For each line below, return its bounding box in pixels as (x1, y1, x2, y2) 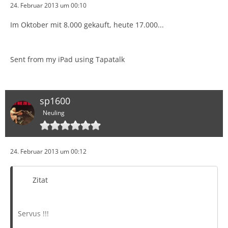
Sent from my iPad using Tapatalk (10, 54, 125, 64)
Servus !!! (18, 208, 49, 218)
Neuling (43, 108, 65, 117)
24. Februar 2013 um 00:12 (10, 147, 87, 156)
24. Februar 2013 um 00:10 (10, 1, 87, 10)
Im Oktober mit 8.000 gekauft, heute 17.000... (10, 20, 164, 30)
